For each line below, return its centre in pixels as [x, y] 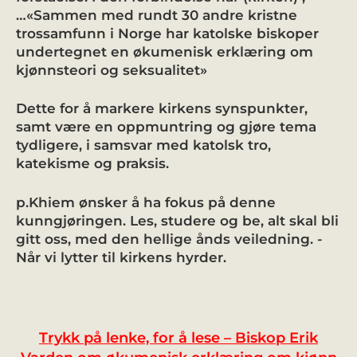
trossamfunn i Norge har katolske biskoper [167, 33]
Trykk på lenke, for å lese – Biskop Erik [178, 338]
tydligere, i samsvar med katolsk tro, [143, 145]
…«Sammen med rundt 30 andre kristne [157, 15]
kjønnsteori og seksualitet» [112, 70]
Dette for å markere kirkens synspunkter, [162, 108]
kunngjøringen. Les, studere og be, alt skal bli [177, 220]
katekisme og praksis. [92, 163]
